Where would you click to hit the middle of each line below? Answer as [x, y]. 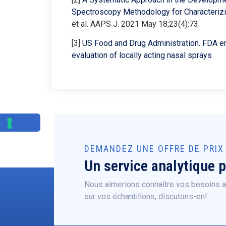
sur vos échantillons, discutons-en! [146, 197]
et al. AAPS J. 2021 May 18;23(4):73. [136, 24]
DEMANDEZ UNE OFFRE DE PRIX [154, 149]
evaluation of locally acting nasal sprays [142, 55]
